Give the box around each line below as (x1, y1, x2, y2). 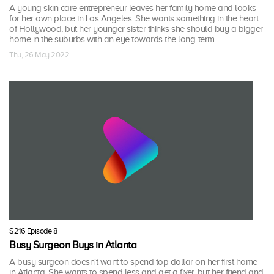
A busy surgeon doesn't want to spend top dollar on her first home (9, 256, 257, 267)
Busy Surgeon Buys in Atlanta (9, 239, 136, 251)
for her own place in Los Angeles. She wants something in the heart (9, 13, 258, 24)
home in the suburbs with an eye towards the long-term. (9, 34, 216, 45)
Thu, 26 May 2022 (9, 50, 69, 60)
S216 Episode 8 (9, 226, 57, 235)
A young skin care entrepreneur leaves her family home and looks (9, 3, 256, 13)
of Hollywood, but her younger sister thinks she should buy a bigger (9, 24, 263, 34)
